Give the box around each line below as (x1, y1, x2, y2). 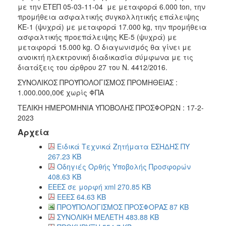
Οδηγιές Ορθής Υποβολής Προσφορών (57, 161, 191, 172)
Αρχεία (18, 126, 49, 138)
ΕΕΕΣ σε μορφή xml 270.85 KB (48, 181, 151, 192)
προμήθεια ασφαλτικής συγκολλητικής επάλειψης (18, 11, 199, 22)
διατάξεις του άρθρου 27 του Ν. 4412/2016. (18, 62, 167, 72)
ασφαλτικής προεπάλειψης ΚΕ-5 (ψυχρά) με (18, 31, 177, 42)
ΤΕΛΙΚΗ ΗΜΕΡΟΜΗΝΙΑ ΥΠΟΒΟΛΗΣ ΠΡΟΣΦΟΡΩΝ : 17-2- (18, 102, 204, 112)
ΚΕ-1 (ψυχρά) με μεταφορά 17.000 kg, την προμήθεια (18, 21, 207, 32)
